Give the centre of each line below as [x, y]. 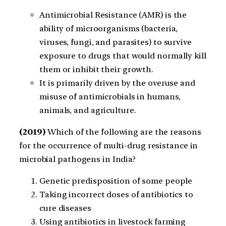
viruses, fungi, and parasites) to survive [116, 42]
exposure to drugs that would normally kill [123, 55]
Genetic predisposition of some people [116, 181]
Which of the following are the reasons [123, 132]
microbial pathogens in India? [78, 159]
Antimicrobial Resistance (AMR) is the [113, 15]
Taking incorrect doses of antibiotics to [116, 195]
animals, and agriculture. [88, 110]
